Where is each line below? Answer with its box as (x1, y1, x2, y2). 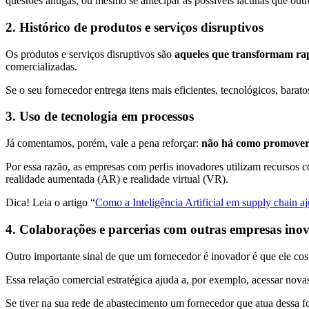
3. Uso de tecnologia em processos (6, 109, 194, 124)
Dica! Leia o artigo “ (6, 197, 95, 209)
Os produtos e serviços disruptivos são (6, 48, 175, 60)
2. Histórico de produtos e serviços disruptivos (6, 20, 263, 34)
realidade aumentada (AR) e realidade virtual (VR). (6, 173, 228, 186)
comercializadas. (6, 60, 77, 72)
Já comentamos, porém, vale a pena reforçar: (6, 137, 201, 150)
